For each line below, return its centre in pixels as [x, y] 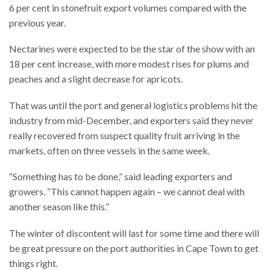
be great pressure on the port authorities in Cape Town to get [134, 248]
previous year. [37, 22]
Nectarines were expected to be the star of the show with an [132, 49]
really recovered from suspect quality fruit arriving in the [124, 135]
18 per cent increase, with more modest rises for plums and [129, 64]
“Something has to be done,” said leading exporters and [121, 177]
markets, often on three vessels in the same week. [109, 150]
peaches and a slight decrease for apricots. [96, 79]
